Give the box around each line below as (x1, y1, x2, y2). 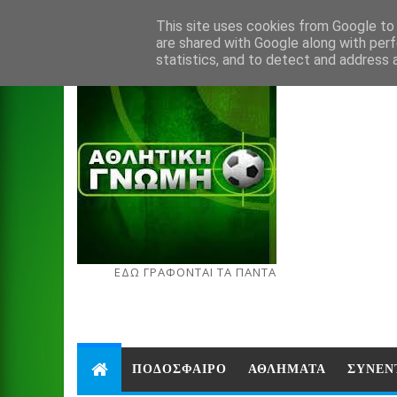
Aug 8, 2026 (90, 12, 148, 27)
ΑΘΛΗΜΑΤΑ (248, 362, 326, 377)
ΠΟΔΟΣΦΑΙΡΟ (132, 362, 227, 377)
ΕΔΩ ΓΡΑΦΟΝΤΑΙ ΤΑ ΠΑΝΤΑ (114, 264, 276, 280)
